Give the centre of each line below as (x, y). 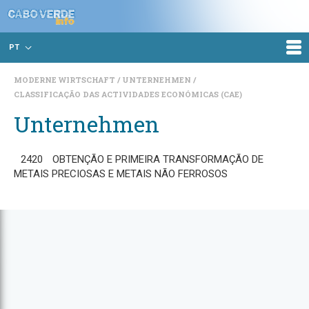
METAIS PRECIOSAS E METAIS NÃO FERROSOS (121, 174)
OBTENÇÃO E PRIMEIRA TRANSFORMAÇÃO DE (158, 159)
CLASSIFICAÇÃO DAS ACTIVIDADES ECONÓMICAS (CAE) (128, 94)
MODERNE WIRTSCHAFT (66, 80)
